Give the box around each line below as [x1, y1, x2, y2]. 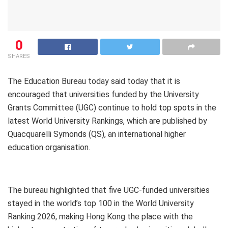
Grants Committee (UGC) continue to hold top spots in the [8, 103, 216, 113]
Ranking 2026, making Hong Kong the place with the [8, 212, 193, 222]
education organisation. [8, 142, 90, 153]
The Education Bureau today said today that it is [8, 76, 180, 87]
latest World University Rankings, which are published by [8, 116, 207, 126]
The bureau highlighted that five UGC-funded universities [8, 185, 210, 195]
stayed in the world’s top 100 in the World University [8, 198, 194, 209]
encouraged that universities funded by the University [8, 90, 199, 100]
